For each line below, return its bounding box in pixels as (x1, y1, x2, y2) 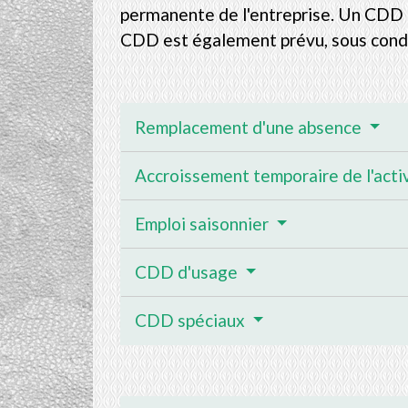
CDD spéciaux (135, 309, 249, 331)
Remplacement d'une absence (135, 116, 365, 138)
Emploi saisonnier (135, 212, 272, 234)
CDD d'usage (135, 260, 241, 282)
